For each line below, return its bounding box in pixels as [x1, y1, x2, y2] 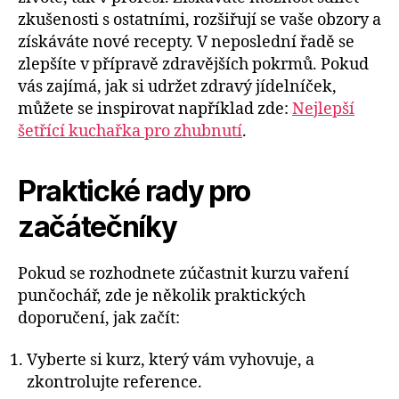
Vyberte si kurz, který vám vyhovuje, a [27, 350, 314, 371]
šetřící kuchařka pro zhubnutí [18, 120, 242, 142]
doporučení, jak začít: [18, 307, 180, 329]
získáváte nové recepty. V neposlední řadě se [18, 31, 354, 53]
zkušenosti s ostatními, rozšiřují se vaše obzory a [18, 9, 381, 30]
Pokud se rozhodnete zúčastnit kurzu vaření [18, 263, 349, 284]
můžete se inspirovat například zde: [18, 98, 292, 119]
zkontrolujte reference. [27, 372, 202, 394]
